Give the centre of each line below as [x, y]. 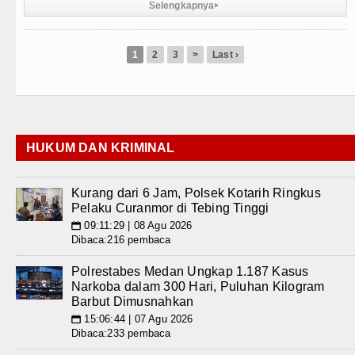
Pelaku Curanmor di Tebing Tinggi [170, 208]
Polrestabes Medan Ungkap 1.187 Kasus [190, 271]
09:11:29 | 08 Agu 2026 [137, 225]
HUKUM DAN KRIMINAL [101, 148]
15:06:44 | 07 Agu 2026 [137, 319]
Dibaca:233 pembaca [121, 333]
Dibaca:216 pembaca [121, 240]
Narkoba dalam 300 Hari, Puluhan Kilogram [198, 286]
